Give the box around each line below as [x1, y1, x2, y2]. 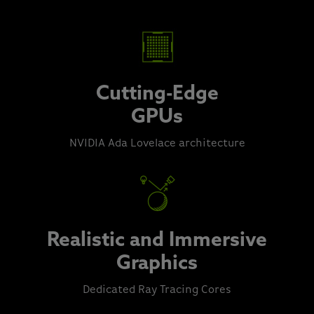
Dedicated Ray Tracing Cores [83, 285, 231, 296]
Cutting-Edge [95, 85, 219, 105]
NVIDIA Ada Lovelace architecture [69, 138, 245, 150]
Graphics [116, 254, 198, 275]
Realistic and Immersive [47, 231, 267, 252]
